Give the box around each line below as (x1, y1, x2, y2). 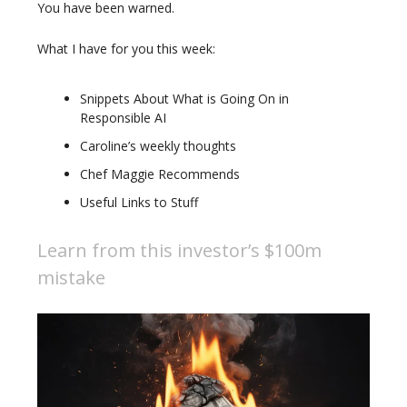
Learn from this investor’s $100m (37, 238, 322, 263)
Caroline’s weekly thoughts (80, 137, 236, 155)
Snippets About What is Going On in (80, 90, 289, 108)
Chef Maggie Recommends (80, 165, 240, 184)
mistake (37, 265, 105, 291)
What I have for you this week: (37, 40, 215, 58)
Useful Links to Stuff (80, 194, 198, 212)
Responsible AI (80, 109, 166, 127)
